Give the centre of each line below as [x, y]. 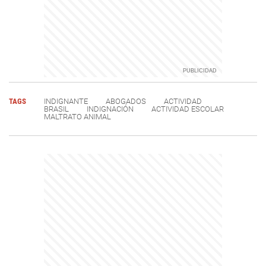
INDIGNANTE [66, 102]
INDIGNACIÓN [110, 109]
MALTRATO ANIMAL [77, 117]
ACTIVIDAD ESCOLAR [188, 109]
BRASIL [56, 109]
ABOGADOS [126, 102]
